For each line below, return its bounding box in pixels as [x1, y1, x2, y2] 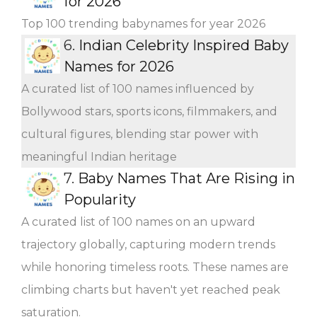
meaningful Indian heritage [21, 149, 177, 163]
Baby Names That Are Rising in [78, 169, 295, 187]
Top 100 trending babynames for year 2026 [21, 16, 265, 30]
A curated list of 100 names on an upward [21, 214, 255, 229]
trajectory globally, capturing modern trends [21, 237, 275, 251]
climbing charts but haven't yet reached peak [21, 282, 280, 296]
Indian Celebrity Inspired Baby [79, 36, 289, 54]
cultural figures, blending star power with [21, 127, 258, 141]
